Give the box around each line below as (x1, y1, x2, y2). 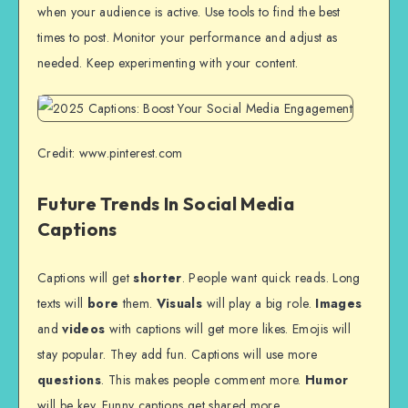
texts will (37, 294, 87, 313)
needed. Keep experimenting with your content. (37, 53, 299, 72)
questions (37, 371, 102, 390)
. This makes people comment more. (101, 371, 306, 390)
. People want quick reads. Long (181, 269, 361, 288)
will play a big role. (202, 294, 316, 313)
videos (62, 320, 106, 339)
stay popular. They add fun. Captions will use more (37, 345, 318, 364)
